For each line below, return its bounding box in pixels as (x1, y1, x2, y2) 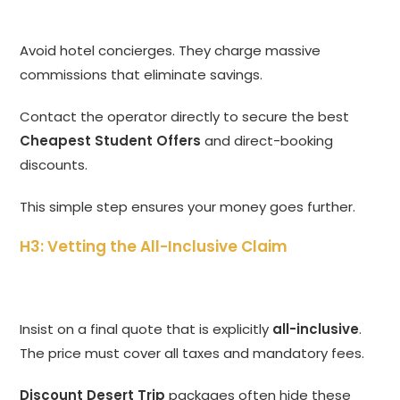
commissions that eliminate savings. (20, 65, 263, 85)
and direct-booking (201, 131, 334, 151)
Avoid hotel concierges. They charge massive (20, 41, 321, 61)
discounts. (20, 155, 88, 175)
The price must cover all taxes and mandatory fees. (20, 344, 365, 363)
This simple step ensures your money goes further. (20, 197, 356, 217)
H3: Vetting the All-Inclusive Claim (20, 236, 288, 258)
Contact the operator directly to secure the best (20, 107, 350, 127)
